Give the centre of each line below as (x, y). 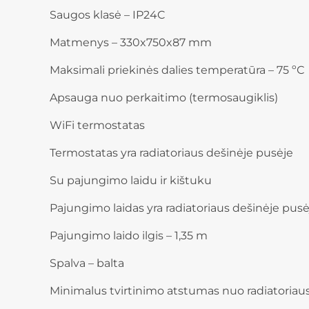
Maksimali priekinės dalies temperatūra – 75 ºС (177, 70)
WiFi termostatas (97, 126)
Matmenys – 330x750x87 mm (131, 43)
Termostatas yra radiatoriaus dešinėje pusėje (171, 153)
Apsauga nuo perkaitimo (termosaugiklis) (164, 98)
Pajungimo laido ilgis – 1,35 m (129, 236)
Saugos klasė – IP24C (108, 15)
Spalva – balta (87, 263)
